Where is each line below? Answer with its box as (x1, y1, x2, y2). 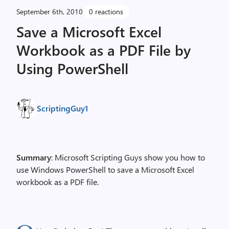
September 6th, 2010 (16, 7, 83, 16)
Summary (16, 152, 51, 163)
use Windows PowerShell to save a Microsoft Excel (16, 164, 194, 175)
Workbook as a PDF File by (16, 40, 191, 59)
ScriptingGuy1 (37, 103, 88, 113)
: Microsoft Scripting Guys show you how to (51, 152, 205, 163)
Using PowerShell (16, 59, 128, 78)
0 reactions (89, 7, 123, 16)
